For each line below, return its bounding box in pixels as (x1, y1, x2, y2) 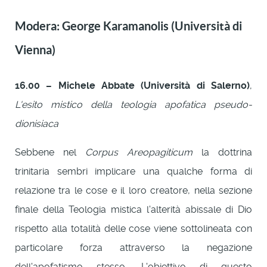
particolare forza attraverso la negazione (15, 241, 252, 253)
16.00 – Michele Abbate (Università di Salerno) (15, 79, 250, 91)
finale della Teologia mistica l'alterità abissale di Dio (15, 203, 252, 215)
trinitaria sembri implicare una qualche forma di (15, 165, 252, 177)
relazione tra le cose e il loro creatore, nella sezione (15, 184, 252, 196)
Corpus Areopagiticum (85, 146, 193, 158)
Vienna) (15, 42, 55, 57)
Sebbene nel (15, 146, 85, 158)
